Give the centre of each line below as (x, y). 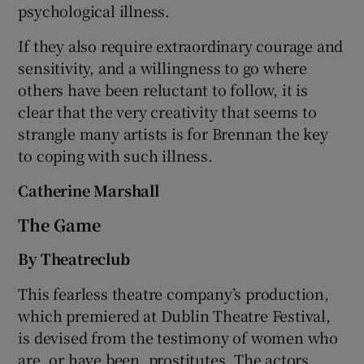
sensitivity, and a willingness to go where (163, 67)
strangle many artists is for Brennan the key (173, 133)
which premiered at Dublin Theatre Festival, (174, 315)
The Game (60, 224)
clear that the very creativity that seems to (167, 111)
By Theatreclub (74, 258)
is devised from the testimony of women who (178, 337)
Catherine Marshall (89, 190)
